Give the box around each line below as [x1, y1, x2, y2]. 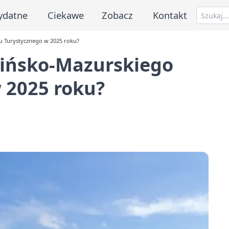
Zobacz [102, 8, 133, 21]
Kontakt [153, 8, 188, 21]
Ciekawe [47, 8, 84, 21]
